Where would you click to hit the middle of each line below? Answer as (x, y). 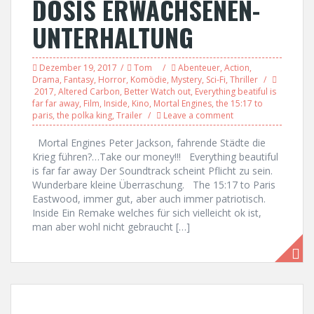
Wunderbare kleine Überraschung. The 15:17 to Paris (154, 185)
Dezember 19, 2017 (78, 68)
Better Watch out (157, 91)
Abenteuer (199, 68)
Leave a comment (198, 115)
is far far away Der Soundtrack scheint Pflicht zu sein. (154, 171)
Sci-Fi (216, 80)
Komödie (149, 80)
